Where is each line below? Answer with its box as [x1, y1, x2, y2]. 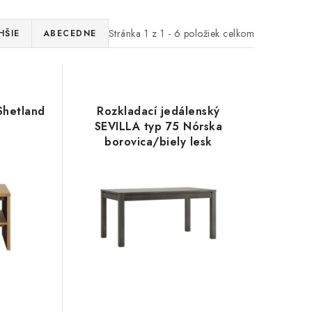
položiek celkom [180, 26, 254, 40]
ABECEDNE [42, 27, 97, 40]
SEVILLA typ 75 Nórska [94, 118, 223, 135]
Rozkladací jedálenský [97, 103, 220, 120]
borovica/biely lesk [104, 134, 212, 150]
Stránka [108, 26, 144, 40]
